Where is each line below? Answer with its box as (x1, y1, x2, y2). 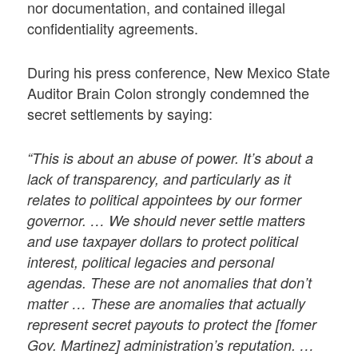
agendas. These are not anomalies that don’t (27, 272, 312, 293)
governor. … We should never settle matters (27, 210, 306, 231)
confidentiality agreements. (27, 17, 199, 38)
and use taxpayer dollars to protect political (27, 231, 299, 252)
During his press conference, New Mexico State (27, 61, 331, 82)
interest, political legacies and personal (27, 252, 275, 272)
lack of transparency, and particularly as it (27, 169, 292, 189)
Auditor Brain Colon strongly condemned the (27, 82, 310, 103)
